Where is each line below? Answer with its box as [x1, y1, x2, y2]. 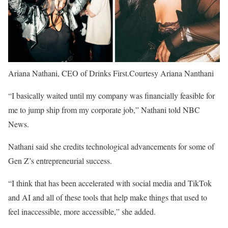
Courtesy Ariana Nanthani [129, 68, 214, 79]
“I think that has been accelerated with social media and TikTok [8, 178, 212, 189]
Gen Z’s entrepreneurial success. [8, 155, 112, 166]
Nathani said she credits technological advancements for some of [8, 141, 214, 152]
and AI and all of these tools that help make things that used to [8, 192, 207, 203]
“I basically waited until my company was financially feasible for [8, 90, 215, 101]
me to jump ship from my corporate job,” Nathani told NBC [8, 104, 200, 116]
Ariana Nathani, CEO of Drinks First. [8, 68, 129, 79]
